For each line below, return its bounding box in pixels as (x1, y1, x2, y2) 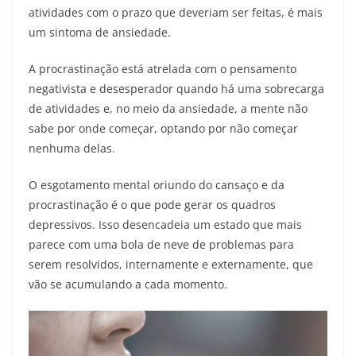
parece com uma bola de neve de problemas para (29, 237, 294, 253)
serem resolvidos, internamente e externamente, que (29, 257, 313, 273)
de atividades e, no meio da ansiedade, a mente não (29, 101, 308, 117)
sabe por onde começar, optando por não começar (29, 121, 298, 137)
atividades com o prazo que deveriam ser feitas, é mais (29, 5, 323, 21)
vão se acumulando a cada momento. (29, 277, 227, 292)
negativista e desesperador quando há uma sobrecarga (29, 81, 324, 97)
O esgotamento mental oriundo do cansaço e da (29, 177, 284, 193)
